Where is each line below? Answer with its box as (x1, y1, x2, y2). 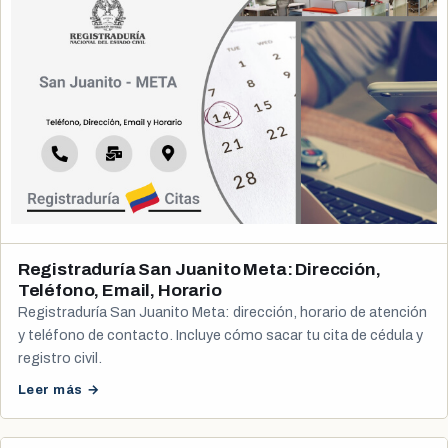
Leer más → (17, 381, 101, 397)
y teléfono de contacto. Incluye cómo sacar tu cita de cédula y (17, 326, 423, 343)
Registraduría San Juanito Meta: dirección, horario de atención (17, 303, 427, 320)
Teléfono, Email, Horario (17, 280, 222, 300)
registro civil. (17, 349, 102, 366)
